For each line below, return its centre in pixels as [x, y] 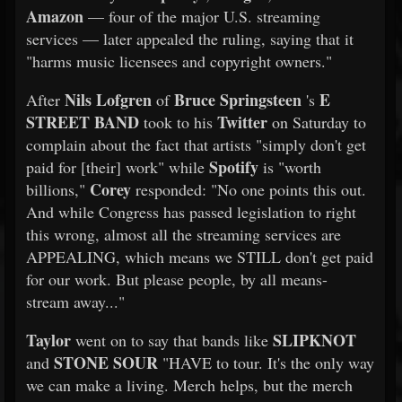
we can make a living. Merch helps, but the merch [189, 385]
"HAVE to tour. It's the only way [266, 363]
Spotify [234, 167]
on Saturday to [317, 122]
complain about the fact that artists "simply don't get [196, 144]
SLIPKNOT [315, 340]
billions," [58, 189]
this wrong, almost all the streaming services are [184, 234]
